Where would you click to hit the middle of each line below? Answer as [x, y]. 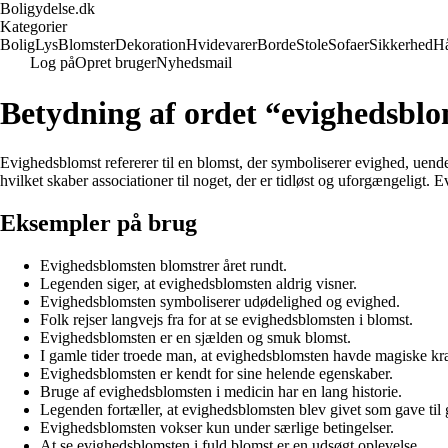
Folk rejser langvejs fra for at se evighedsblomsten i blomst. [226, 319]
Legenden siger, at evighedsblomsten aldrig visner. [198, 283]
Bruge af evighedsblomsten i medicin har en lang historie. [221, 391]
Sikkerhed [401, 44]
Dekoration [150, 44]
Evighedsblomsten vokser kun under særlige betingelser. [217, 427]
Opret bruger [115, 62]
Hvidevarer [221, 44]
